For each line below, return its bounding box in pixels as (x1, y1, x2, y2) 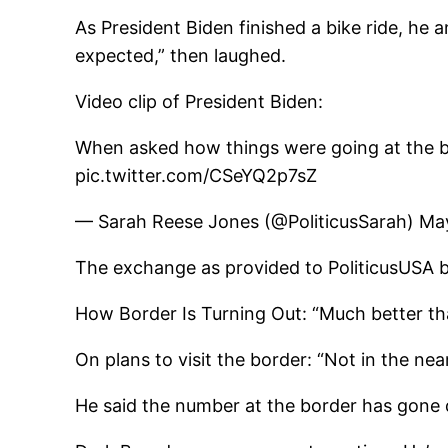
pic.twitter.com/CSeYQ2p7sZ (75, 165, 318, 187)
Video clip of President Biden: (75, 91, 324, 113)
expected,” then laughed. (75, 45, 287, 67)
